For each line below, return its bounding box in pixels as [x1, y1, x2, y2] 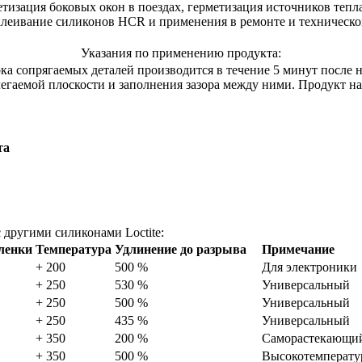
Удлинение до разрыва [115, 242, 246, 256]
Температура [36, 242, 112, 256]
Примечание [262, 242, 335, 256]
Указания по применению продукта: [81, 45, 281, 60]
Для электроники [262, 259, 357, 274]
